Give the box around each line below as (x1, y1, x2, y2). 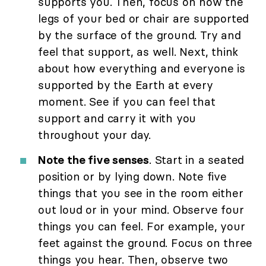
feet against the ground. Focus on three (38, 236, 253, 251)
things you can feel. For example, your (38, 219, 245, 234)
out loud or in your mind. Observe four (38, 202, 244, 217)
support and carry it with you (38, 111, 197, 126)
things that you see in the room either (38, 186, 243, 201)
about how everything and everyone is (38, 61, 245, 76)
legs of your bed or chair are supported (38, 11, 249, 26)
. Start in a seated (149, 153, 245, 167)
